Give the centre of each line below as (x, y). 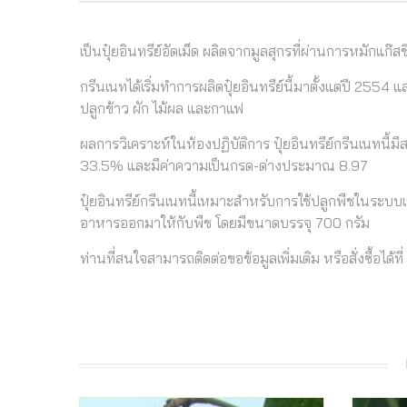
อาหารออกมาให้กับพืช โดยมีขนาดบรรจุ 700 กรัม (225, 223)
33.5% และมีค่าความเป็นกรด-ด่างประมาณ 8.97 (224, 165)
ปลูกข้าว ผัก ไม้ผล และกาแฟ (162, 108)
